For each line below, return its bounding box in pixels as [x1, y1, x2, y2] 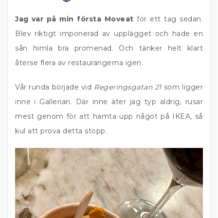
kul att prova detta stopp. [15, 127, 107, 135]
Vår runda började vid [15, 83, 94, 91]
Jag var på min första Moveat [15, 15, 134, 23]
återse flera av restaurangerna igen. [15, 58, 143, 67]
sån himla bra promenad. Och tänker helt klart [15, 44, 203, 53]
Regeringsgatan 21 [94, 83, 162, 91]
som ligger [161, 83, 203, 91]
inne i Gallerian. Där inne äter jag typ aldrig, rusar [15, 97, 203, 106]
